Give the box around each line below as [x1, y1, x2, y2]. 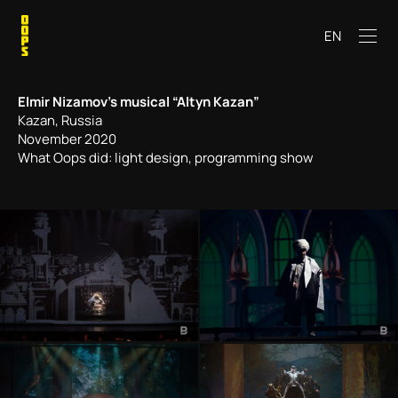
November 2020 [18, 130, 119, 148]
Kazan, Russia [18, 111, 102, 130]
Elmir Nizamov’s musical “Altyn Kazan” [18, 92, 259, 111]
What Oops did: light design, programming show [18, 148, 319, 167]
